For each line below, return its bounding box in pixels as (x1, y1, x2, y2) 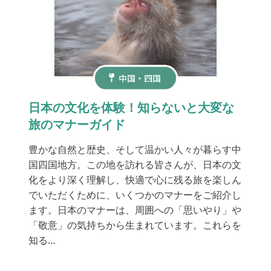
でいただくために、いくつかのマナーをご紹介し (28, 188, 241, 201)
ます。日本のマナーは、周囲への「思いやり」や (28, 203, 241, 217)
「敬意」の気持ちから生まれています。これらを (28, 218, 241, 232)
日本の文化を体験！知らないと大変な (28, 99, 234, 116)
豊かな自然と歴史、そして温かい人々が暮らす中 (28, 142, 241, 156)
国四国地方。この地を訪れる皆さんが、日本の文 (28, 157, 241, 171)
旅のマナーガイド (28, 116, 125, 132)
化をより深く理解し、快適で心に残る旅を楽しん (28, 172, 241, 186)
